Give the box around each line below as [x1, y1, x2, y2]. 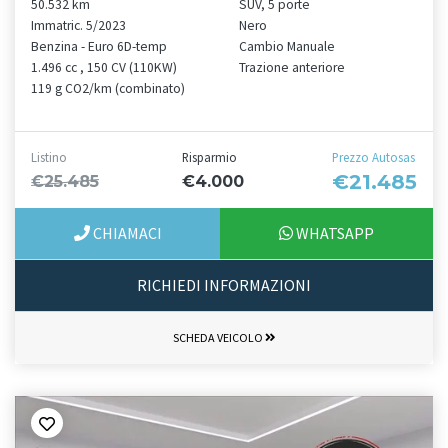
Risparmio [181, 149, 237, 166]
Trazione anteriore [239, 59, 345, 77]
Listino [31, 149, 67, 166]
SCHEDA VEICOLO [172, 330, 265, 346]
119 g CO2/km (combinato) [31, 80, 185, 98]
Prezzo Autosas [332, 149, 415, 166]
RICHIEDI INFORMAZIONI [137, 275, 311, 296]
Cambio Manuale [239, 38, 335, 56]
